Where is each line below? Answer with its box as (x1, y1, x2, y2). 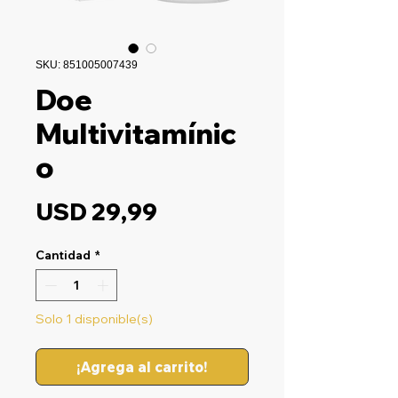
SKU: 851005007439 (36, 59, 138, 72)
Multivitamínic (36, 115, 236, 152)
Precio (156, 196, 231, 227)
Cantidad (36, 248, 91, 263)
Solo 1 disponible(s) (36, 310, 153, 327)
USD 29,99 (36, 197, 157, 227)
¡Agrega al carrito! (76, 357, 208, 376)
